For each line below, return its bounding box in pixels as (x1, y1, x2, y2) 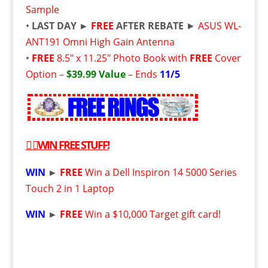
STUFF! (78, 138, 109, 152)
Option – (25, 68, 66, 81)
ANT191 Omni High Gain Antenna (25, 35, 175, 48)
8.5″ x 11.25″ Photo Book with (56, 51, 190, 65)
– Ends (125, 68, 160, 81)
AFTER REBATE (115, 19, 184, 32)
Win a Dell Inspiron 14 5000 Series (84, 166, 237, 179)
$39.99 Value (66, 68, 126, 81)
